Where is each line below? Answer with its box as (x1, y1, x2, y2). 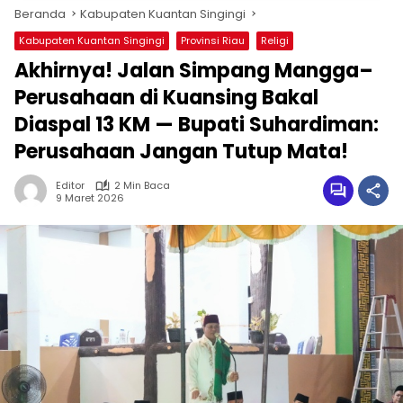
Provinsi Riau (181, 33, 245, 48)
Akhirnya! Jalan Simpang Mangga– (14, 57, 373, 85)
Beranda (14, 5, 66, 22)
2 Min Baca (114, 178, 170, 193)
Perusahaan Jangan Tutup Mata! (14, 138, 348, 166)
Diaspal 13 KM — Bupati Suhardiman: (14, 111, 379, 139)
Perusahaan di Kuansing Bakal (14, 84, 318, 112)
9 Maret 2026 (56, 190, 124, 205)
